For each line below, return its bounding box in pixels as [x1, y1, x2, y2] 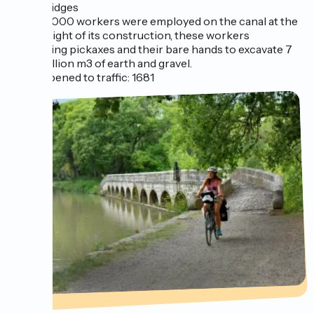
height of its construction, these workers [39, 28, 250, 43]
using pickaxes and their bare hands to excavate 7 [39, 42, 292, 57]
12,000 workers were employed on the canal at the [39, 14, 298, 29]
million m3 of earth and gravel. [39, 56, 192, 71]
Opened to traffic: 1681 [39, 70, 154, 85]
